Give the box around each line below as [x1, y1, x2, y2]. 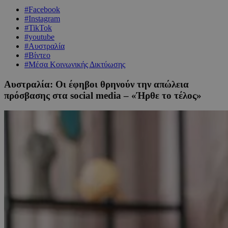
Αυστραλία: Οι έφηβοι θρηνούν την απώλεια [4, 78, 189, 90]
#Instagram [24, 14, 60, 23]
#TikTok [24, 23, 52, 32]
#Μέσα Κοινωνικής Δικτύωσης [24, 60, 125, 69]
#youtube [24, 32, 54, 41]
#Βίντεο [24, 50, 50, 60]
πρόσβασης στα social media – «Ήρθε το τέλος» [4, 90, 202, 101]
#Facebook [24, 5, 60, 14]
